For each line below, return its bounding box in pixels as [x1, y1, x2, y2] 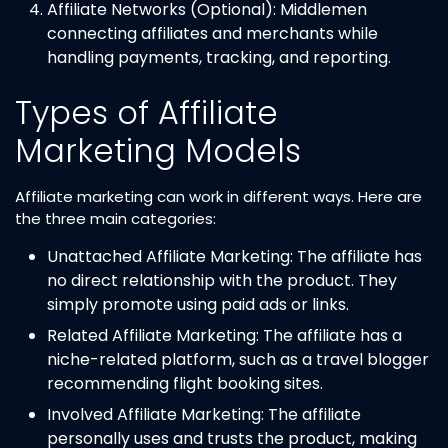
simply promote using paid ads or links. [47, 292, 349, 316]
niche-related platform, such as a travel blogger [47, 347, 429, 371]
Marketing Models [15, 127, 301, 173]
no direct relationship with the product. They [47, 268, 397, 292]
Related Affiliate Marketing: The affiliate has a [47, 323, 402, 347]
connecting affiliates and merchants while [47, 21, 378, 45]
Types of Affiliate [15, 89, 278, 135]
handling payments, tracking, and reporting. [47, 45, 391, 69]
